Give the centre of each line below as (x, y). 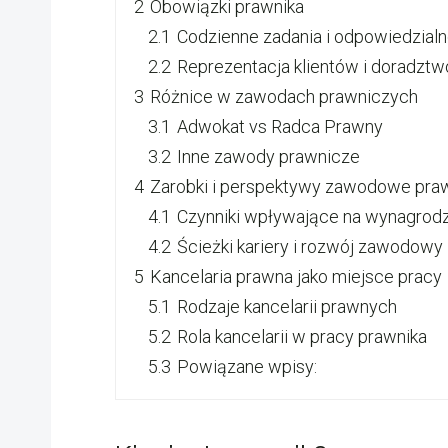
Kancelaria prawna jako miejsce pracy (296, 276)
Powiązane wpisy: (247, 366)
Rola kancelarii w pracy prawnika (302, 336)
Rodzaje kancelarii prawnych (287, 306)
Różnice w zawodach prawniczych (284, 96)
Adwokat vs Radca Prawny (280, 126)
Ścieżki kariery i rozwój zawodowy (310, 246)
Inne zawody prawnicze (268, 156)
